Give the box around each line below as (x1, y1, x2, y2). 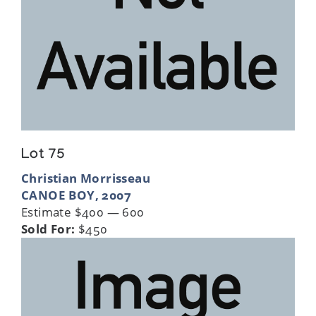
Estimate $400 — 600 (21, 203, 145, 220)
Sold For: (21, 220, 75, 237)
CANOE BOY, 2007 (21, 186, 132, 203)
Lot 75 (21, 147, 66, 164)
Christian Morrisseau (21, 169, 151, 186)
